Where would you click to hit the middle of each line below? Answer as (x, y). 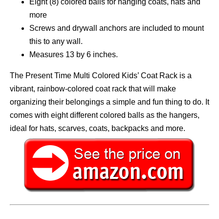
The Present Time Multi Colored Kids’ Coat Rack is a (101, 76)
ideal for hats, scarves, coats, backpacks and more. (98, 128)
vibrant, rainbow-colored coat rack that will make (93, 89)
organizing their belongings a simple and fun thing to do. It (109, 102)
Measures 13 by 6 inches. (74, 55)
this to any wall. (56, 41)
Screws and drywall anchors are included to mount (117, 28)
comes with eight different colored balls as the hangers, (105, 115)
